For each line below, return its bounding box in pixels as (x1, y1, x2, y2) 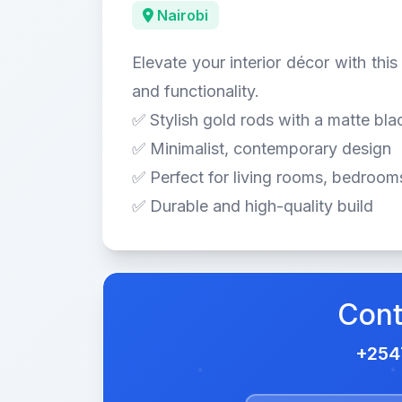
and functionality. (132, 82, 259, 100)
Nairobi (153, 6, 208, 24)
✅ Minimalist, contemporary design (132, 139, 391, 158)
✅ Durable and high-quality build (132, 197, 373, 215)
